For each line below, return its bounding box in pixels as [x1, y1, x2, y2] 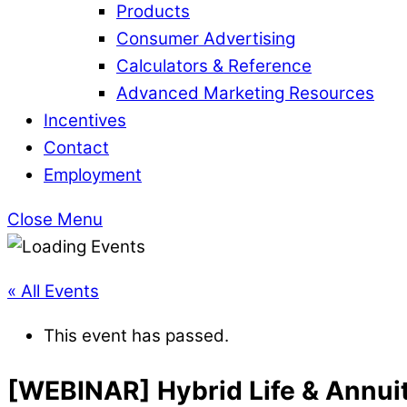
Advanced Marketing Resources [116, 83, 374, 104]
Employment [44, 164, 142, 186]
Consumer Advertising [116, 28, 295, 50]
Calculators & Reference [116, 55, 312, 77]
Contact [44, 137, 109, 159]
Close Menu [7, 209, 103, 231]
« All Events [7, 280, 99, 302]
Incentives [44, 110, 126, 132]
